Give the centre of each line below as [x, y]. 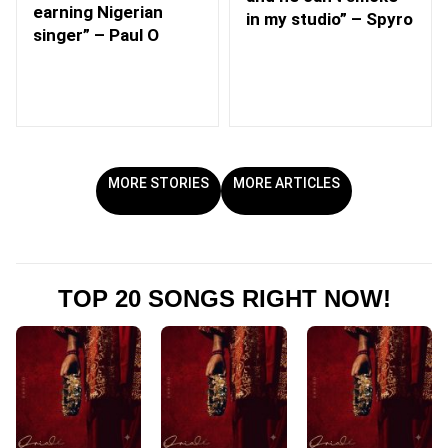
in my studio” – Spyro [329, 18]
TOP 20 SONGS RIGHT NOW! [224, 299]
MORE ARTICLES [286, 183]
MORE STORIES [158, 183]
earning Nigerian [98, 12]
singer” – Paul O [96, 35]
